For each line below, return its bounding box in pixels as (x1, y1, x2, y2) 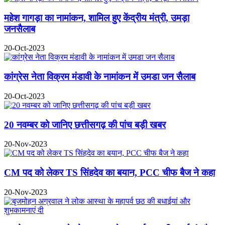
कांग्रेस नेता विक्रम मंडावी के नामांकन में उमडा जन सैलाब (4, 71, 195, 82)
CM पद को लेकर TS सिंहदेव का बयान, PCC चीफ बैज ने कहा (4, 167, 215, 178)
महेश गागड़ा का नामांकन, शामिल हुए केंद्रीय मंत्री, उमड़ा (4, 12, 189, 23)
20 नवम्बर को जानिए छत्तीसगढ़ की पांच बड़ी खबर (4, 119, 166, 130)
